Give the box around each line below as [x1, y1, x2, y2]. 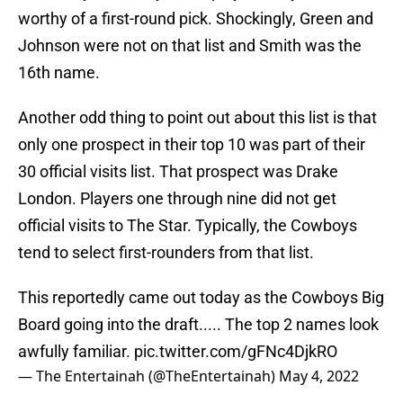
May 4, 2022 [279, 366, 359, 387]
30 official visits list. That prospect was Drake [18, 162, 338, 182]
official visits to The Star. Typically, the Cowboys [18, 216, 357, 236]
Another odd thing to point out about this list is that [18, 108, 377, 128]
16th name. [18, 63, 100, 83]
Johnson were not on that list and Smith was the [18, 36, 362, 56]
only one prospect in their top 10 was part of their [18, 135, 365, 155]
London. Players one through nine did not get [18, 189, 336, 209]
